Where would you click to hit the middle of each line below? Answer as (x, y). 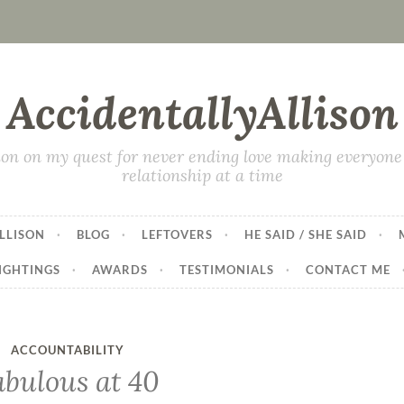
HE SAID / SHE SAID (305, 234)
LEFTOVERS (177, 234)
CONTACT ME (348, 270)
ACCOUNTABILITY (68, 350)
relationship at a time (202, 175)
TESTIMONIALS (226, 270)
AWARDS (119, 270)
